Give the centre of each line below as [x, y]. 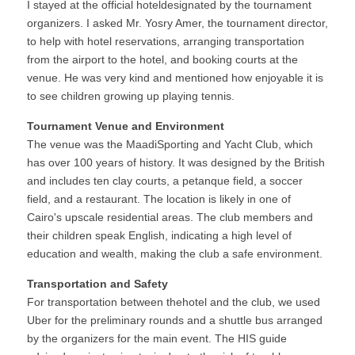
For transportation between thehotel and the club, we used [174, 302]
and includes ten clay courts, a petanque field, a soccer [165, 181]
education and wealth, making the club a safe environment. [175, 254]
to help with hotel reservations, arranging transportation [166, 41]
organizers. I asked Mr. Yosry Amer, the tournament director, [177, 23]
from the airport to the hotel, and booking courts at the [162, 59]
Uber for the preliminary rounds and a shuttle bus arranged [175, 320]
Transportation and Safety [97, 284]
